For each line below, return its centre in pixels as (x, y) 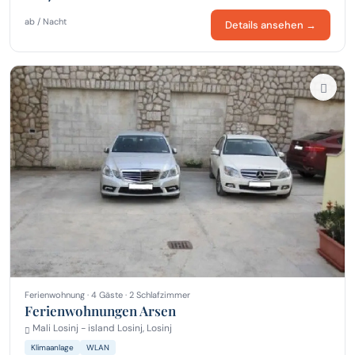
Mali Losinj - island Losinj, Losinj (101, 328)
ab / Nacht (46, 21)
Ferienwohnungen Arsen (100, 310)
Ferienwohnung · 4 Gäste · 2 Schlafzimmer (107, 294)
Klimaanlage (52, 348)
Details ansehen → (271, 25)
